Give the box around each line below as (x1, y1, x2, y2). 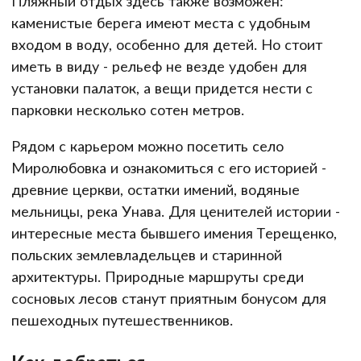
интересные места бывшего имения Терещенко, (11, 223, 337, 242)
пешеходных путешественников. (11, 310, 233, 329)
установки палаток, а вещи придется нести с (11, 78, 313, 97)
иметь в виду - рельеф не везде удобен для (11, 56, 307, 75)
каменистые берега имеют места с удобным (11, 13, 310, 31)
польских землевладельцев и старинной (11, 245, 282, 263)
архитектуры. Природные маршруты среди (11, 267, 304, 285)
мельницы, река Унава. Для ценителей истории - (11, 201, 340, 220)
